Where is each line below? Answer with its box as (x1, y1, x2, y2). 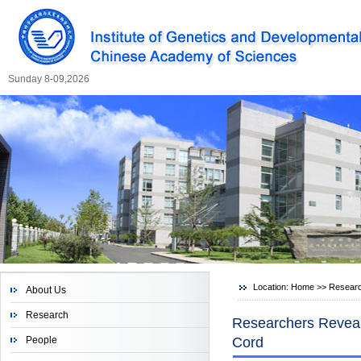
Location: (253, 282, 292, 292)
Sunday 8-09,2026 (8, 73, 89, 85)
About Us (26, 284, 66, 296)
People (26, 334, 57, 346)
